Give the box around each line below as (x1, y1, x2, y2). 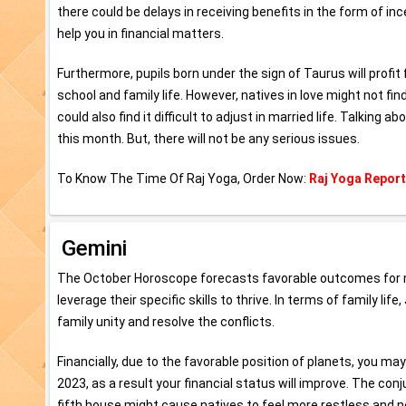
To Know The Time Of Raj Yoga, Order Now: (57, 170, 309, 186)
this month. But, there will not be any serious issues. (57, 130, 360, 146)
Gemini (62, 235, 127, 261)
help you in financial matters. (57, 25, 224, 41)
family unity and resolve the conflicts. (57, 314, 275, 329)
